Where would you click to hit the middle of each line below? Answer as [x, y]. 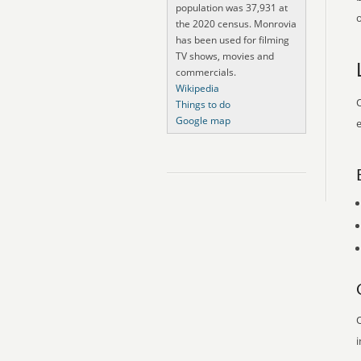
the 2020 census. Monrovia [236, 24]
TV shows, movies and [225, 56]
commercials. [206, 72]
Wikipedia [197, 88]
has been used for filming [232, 40]
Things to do [203, 104]
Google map [203, 120]
